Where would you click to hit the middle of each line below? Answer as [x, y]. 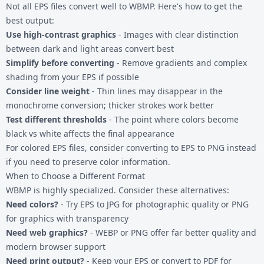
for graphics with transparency [67, 218]
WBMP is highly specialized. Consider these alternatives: [118, 190]
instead [240, 147]
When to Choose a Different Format [75, 176]
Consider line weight [48, 91]
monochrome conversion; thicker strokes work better [110, 105]
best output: [30, 20]
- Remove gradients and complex [181, 62]
